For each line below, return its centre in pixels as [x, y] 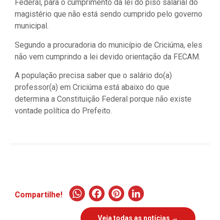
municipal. [32, 26]
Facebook [139, 195]
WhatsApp [122, 195]
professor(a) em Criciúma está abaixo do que [92, 87]
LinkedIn [174, 195]
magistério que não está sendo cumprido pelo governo [109, 14]
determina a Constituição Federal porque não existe [103, 99]
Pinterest [156, 195]
